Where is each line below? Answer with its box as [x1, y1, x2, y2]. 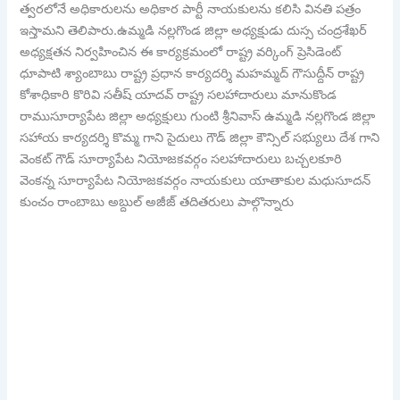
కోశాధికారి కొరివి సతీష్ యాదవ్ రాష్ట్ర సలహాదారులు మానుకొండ [20, 86, 337, 103]
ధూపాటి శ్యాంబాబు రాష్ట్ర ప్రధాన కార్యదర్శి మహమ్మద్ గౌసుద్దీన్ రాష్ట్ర [20, 64, 365, 81]
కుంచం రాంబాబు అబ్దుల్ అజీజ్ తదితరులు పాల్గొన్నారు [20, 193, 295, 210]
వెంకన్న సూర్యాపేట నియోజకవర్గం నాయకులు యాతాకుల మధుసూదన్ [20, 171, 371, 188]
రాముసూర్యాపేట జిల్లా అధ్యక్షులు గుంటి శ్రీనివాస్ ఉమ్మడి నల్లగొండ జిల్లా [20, 107, 376, 124]
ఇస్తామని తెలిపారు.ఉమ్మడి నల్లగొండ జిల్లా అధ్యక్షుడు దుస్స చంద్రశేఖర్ [20, 21, 368, 38]
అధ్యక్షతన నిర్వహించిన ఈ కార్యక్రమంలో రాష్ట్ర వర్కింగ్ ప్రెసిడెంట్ [20, 43, 342, 60]
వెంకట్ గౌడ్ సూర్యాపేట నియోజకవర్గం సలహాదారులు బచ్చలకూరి [20, 150, 343, 167]
